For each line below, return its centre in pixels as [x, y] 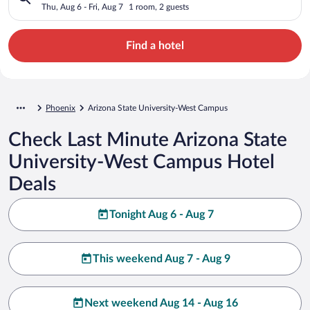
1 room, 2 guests [159, 7]
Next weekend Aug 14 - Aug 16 [161, 303]
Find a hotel [155, 45]
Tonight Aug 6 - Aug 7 [161, 214]
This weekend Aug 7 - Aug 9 [161, 258]
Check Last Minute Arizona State [148, 139]
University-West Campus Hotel [142, 162]
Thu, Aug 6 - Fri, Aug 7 [82, 7]
